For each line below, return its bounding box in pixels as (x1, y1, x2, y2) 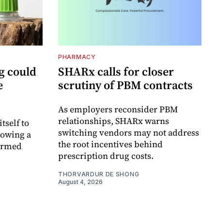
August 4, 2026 (58, 178, 103, 186)
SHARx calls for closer (58, 63, 174, 79)
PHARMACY (58, 53, 96, 61)
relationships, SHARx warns (58, 114, 169, 127)
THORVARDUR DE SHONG (58, 170, 139, 178)
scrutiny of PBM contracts (58, 77, 193, 93)
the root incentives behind (58, 138, 163, 150)
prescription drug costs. (58, 149, 154, 162)
